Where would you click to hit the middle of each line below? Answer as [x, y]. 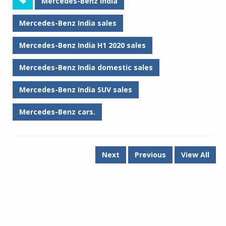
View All [195, 155]
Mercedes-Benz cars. [57, 112]
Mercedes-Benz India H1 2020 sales [82, 45]
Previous [150, 155]
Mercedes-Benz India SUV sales [76, 90]
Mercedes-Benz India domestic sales [86, 67]
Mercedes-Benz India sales [68, 23]
